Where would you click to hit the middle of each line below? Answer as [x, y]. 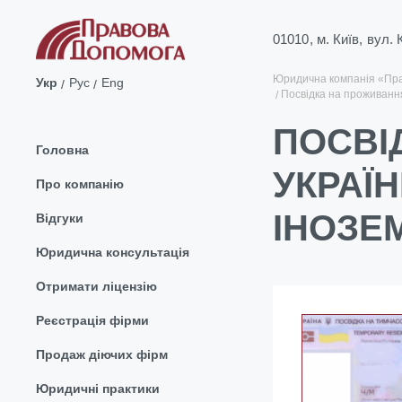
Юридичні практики [98, 388]
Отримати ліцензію [96, 286]
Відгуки [60, 218]
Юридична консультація [113, 252]
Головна [62, 149]
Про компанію [80, 184]
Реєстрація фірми [92, 320]
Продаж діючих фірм [102, 354]
